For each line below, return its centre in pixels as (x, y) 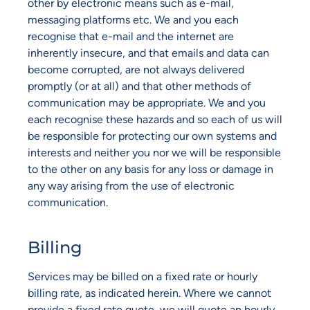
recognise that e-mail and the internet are (131, 37)
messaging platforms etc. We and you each (133, 20)
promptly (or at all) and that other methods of (139, 86)
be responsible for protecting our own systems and (152, 136)
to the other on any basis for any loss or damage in (151, 170)
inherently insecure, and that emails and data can (148, 53)
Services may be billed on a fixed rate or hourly (143, 276)
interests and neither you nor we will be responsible (154, 153)
